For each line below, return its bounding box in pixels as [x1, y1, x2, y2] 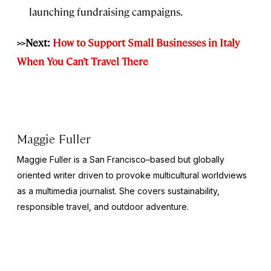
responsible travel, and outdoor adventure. [17, 201, 189, 212]
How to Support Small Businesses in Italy [53, 36, 240, 50]
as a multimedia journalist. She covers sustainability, [17, 186, 220, 197]
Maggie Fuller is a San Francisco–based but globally [17, 154, 224, 165]
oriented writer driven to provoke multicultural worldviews [17, 170, 247, 181]
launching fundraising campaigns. [29, 5, 183, 19]
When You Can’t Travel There [17, 54, 148, 68]
